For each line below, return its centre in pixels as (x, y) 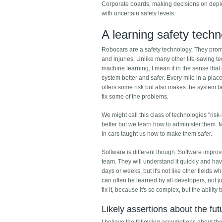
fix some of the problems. (135, 97)
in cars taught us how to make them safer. (157, 134)
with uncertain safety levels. (139, 14)
